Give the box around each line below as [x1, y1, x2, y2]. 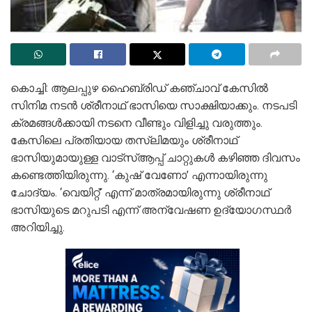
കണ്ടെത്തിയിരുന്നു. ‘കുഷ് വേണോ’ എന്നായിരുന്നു [10, 169, 267, 182]
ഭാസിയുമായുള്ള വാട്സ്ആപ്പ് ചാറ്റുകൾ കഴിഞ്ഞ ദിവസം [10, 151, 300, 165]
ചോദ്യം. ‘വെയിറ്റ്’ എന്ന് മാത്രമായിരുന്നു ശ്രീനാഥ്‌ [10, 186, 270, 200]
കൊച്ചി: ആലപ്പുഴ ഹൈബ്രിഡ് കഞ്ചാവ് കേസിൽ [10, 81, 268, 95]
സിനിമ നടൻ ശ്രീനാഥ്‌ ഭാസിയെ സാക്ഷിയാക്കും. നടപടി [10, 99, 297, 113]
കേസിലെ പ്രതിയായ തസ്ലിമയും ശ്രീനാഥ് [10, 134, 237, 148]
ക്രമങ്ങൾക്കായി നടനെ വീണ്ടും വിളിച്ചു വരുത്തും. [10, 116, 263, 130]
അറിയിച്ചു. [10, 221, 65, 235]
